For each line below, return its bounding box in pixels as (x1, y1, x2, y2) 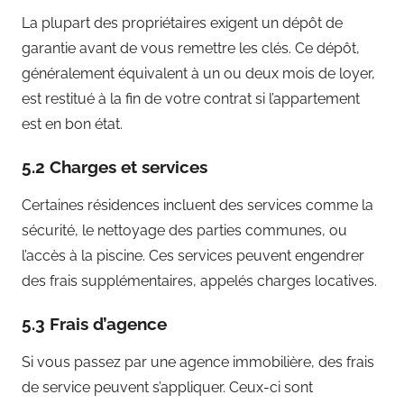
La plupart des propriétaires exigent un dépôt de (22, 14, 343, 32)
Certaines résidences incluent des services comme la (22, 196, 373, 214)
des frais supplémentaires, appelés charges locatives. (22, 271, 377, 289)
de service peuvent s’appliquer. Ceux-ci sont (22, 378, 313, 396)
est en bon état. (22, 115, 123, 133)
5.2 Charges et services (22, 156, 207, 177)
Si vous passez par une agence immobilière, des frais (22, 353, 374, 371)
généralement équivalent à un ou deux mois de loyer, (22, 64, 375, 82)
